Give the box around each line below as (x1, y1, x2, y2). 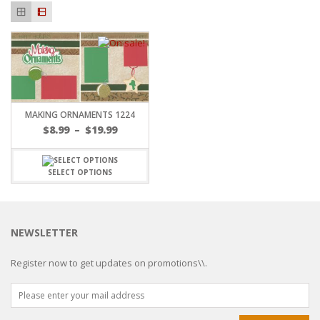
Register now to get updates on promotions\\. (11, 256, 207, 270)
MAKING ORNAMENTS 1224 (25, 109, 135, 121)
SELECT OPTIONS (48, 167, 112, 178)
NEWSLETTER (11, 226, 78, 240)
